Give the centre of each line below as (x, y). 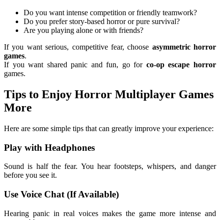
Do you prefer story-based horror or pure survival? (102, 21)
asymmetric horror (184, 47)
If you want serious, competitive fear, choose (78, 47)
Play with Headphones (49, 147)
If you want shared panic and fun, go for (75, 65)
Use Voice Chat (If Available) (61, 194)
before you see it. (30, 175)
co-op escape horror (181, 65)
